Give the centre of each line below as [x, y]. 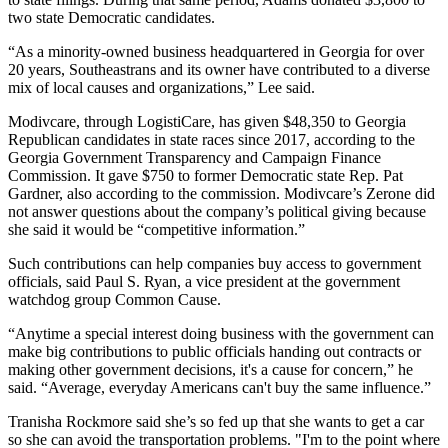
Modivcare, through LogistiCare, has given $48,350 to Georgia [207, 121]
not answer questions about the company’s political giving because [217, 211]
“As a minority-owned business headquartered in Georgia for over [216, 51]
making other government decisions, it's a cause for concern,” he [210, 369]
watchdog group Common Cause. [114, 299]
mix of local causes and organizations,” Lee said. [161, 87]
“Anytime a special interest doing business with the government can [221, 333]
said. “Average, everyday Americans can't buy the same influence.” [219, 387]
